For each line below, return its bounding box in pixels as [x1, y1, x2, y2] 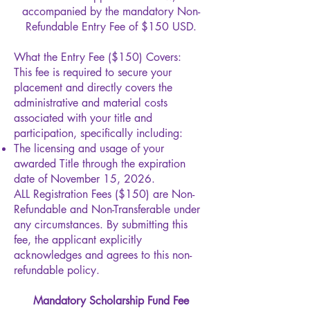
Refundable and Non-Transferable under [14, 201, 200, 217]
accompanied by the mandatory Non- [21, 3, 200, 19]
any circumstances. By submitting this [14, 217, 188, 232]
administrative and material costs [14, 95, 167, 110]
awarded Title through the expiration [14, 156, 185, 171]
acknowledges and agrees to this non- [14, 247, 192, 262]
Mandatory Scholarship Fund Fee [33, 293, 189, 308]
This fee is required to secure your [14, 64, 172, 80]
